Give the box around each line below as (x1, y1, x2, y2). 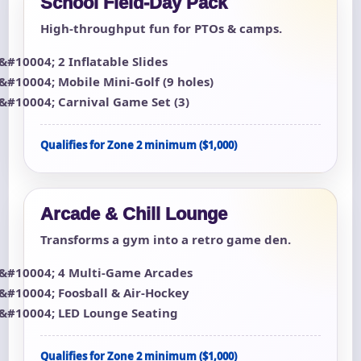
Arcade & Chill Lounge (40, 204, 227, 225)
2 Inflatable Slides (58, 53, 168, 70)
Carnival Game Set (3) (58, 93, 189, 110)
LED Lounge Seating (58, 305, 178, 322)
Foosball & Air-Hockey (58, 284, 189, 301)
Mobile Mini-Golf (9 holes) (58, 73, 214, 90)
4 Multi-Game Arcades (58, 264, 193, 281)
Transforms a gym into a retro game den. (40, 231, 291, 248)
